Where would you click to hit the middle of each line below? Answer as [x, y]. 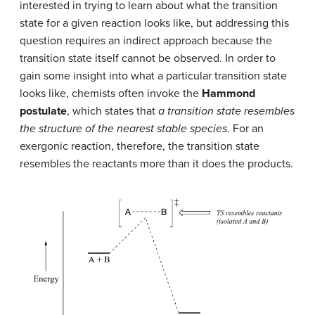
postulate [43, 111]
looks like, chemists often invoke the [111, 93]
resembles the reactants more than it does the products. [156, 163]
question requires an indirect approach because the [146, 40]
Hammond [229, 93]
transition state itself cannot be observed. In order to [148, 58]
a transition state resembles [226, 111]
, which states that [112, 111]
